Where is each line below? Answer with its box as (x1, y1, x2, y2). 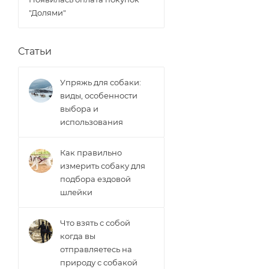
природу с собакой (60, 257, 138, 267)
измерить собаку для (60, 160, 145, 171)
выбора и (60, 103, 98, 113)
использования (60, 116, 123, 127)
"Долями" (29, 7, 66, 17)
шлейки (60, 187, 92, 197)
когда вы (60, 231, 95, 241)
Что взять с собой (60, 217, 130, 228)
